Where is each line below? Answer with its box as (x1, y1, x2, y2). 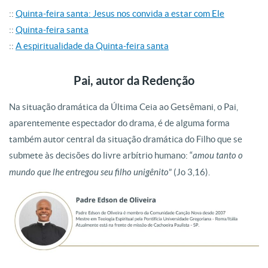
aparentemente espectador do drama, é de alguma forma (9, 118, 230, 129)
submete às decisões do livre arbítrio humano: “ (9, 150, 193, 161)
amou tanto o (193, 150, 243, 162)
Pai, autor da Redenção (74, 74, 194, 88)
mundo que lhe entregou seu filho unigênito (9, 167, 169, 178)
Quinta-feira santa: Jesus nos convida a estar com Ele (16, 8, 224, 19)
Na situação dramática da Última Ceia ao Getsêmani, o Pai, (9, 102, 238, 112)
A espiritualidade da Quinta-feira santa (16, 41, 169, 51)
